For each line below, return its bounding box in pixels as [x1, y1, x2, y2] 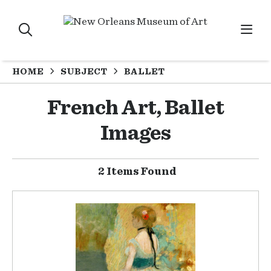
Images [100, 123, 171, 144]
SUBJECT [60, 67, 107, 76]
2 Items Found [97, 166, 177, 177]
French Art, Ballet [47, 97, 224, 119]
